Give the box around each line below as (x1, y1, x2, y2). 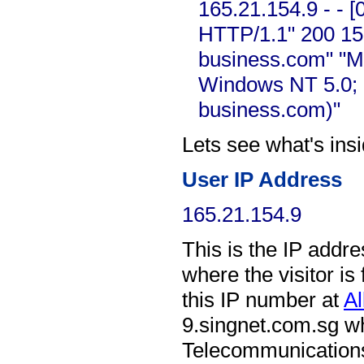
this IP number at (182, 288, 344, 312)
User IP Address (182, 167, 342, 192)
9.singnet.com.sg (182, 313, 339, 337)
